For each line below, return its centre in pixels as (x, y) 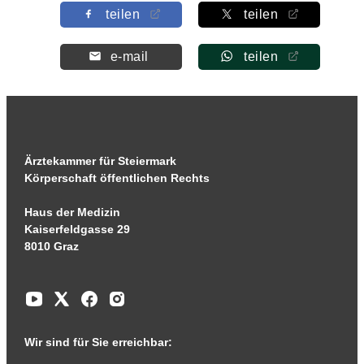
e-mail (129, 56)
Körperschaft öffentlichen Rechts (117, 178)
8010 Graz (51, 246)
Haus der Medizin (72, 212)
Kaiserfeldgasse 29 (77, 229)
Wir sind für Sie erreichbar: (98, 342)
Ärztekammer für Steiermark (100, 161)
